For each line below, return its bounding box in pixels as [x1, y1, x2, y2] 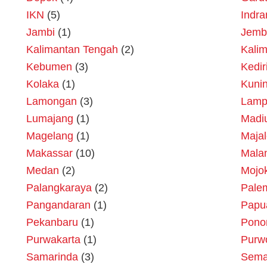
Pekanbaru [26, 216, 78, 229]
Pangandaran [26, 199, 91, 212]
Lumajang [26, 113, 73, 125]
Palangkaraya [26, 182, 92, 194]
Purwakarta [26, 234, 80, 246]
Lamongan [26, 95, 77, 108]
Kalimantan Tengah [26, 44, 118, 56]
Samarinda [26, 251, 78, 263]
